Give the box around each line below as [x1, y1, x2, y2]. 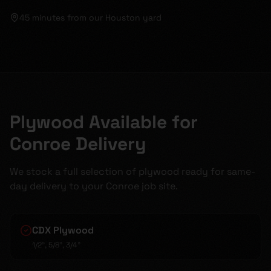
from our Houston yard [67, 12, 162, 23]
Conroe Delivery [10, 132, 146, 155]
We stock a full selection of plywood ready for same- [10, 165, 255, 178]
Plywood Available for [10, 110, 198, 134]
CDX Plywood [32, 224, 94, 237]
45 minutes [19, 12, 65, 23]
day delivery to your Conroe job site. [10, 180, 178, 192]
